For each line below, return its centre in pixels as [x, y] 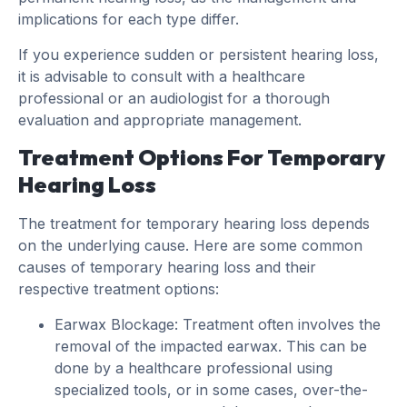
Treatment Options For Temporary [202, 158]
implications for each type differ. [131, 20]
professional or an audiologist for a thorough [174, 98]
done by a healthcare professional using [194, 367]
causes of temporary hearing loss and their [167, 268]
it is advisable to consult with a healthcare [162, 76]
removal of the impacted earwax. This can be [211, 346]
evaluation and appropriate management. [160, 119]
